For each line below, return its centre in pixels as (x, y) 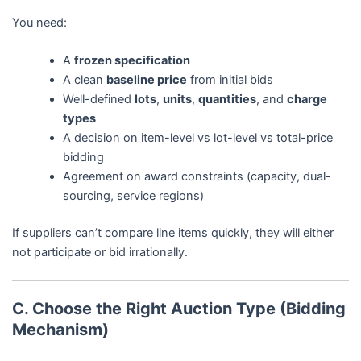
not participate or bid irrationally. (100, 253)
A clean (85, 80)
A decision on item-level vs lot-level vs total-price (198, 138)
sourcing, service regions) (134, 196)
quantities (228, 100)
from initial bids (230, 80)
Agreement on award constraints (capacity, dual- (197, 177)
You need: (39, 22)
